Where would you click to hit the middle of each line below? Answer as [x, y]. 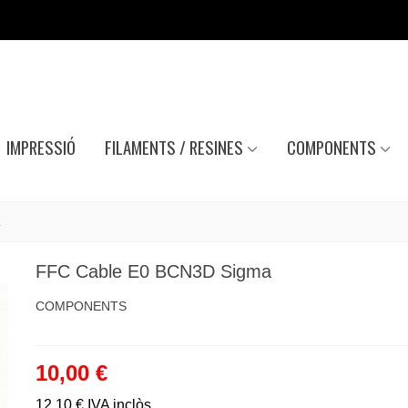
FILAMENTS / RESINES [173, 147]
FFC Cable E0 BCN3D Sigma [153, 271]
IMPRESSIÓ [41, 147]
